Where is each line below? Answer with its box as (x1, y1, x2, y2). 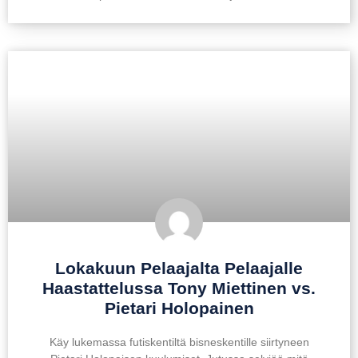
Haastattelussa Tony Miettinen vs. (42, 279, 316, 297)
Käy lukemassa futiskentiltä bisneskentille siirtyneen (49, 336, 309, 348)
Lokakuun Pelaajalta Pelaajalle (55, 259, 303, 277)
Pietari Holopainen (104, 299, 254, 317)
